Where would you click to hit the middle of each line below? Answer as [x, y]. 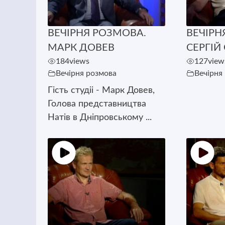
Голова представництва [97, 104]
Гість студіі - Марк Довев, [101, 90]
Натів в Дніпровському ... [99, 117]
